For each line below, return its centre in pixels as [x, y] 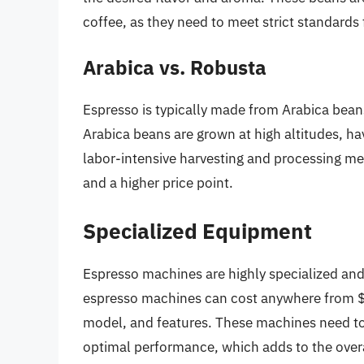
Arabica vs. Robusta [175, 68]
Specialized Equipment [197, 230]
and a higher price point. [158, 183]
